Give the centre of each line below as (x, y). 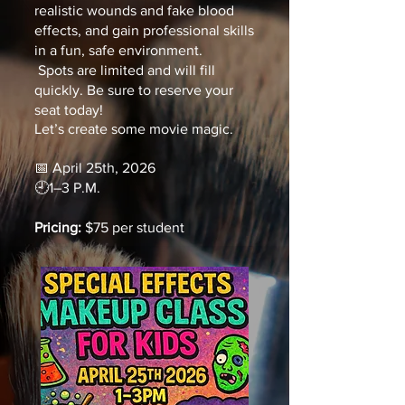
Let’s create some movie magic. (134, 129)
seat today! (69, 110)
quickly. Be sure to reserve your (134, 90)
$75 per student (133, 228)
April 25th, (85, 168)
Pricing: (58, 228)
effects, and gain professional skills (144, 31)
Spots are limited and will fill (125, 71)
